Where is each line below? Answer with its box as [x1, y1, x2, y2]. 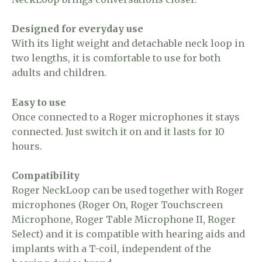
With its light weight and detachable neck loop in [12, 37, 244, 50]
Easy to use [12, 96, 66, 108]
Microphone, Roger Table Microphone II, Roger [12, 213, 236, 226]
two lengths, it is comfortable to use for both [12, 52, 220, 64]
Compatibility [12, 170, 80, 182]
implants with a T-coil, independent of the [12, 243, 211, 255]
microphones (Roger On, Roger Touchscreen [12, 199, 223, 211]
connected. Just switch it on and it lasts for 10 [12, 125, 225, 137]
